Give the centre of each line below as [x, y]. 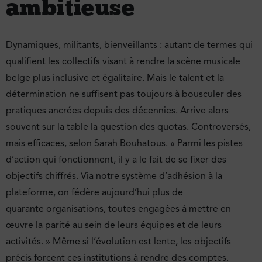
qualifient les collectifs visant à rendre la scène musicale [123, 62]
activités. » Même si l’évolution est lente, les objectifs [118, 242]
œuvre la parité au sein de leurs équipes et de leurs [114, 225]
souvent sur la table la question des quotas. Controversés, [128, 127]
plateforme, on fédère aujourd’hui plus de [94, 193]
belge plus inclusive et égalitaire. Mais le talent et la [115, 78]
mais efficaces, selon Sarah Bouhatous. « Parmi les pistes [124, 144]
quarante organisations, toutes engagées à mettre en [118, 209]
